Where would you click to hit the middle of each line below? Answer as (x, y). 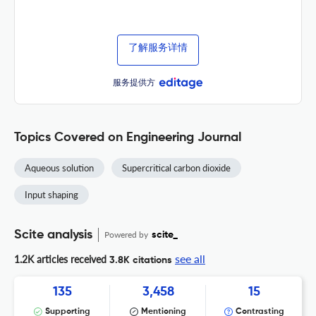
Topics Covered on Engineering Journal (128, 137)
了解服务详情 (158, 48)
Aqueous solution (59, 168)
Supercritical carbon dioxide (176, 168)
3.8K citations (139, 260)
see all (190, 258)
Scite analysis (53, 235)
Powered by (127, 234)
